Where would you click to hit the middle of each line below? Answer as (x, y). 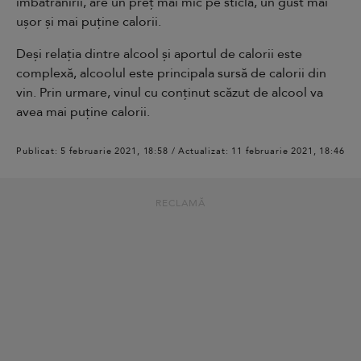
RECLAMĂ (180, 203)
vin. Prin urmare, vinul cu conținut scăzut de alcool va (170, 93)
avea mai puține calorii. (85, 112)
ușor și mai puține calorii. (89, 22)
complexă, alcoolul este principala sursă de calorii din (171, 73)
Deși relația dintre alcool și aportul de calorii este (159, 54)
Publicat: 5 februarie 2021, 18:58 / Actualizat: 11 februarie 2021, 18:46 (180, 151)
